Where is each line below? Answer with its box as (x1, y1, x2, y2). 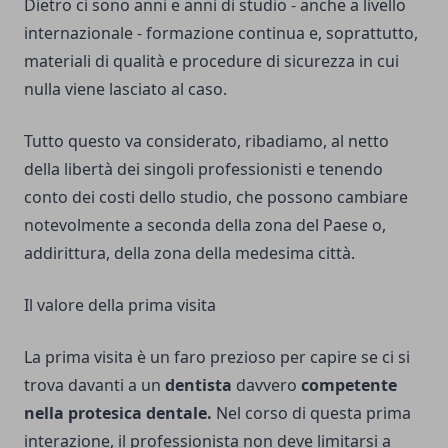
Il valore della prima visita (24, 294, 216, 317)
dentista (165, 374, 236, 397)
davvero (236, 374, 301, 397)
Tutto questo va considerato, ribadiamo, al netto (24, 130, 389, 153)
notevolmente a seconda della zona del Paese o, (24, 214, 386, 237)
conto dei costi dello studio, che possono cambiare (24, 186, 408, 209)
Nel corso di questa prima (212, 402, 411, 425)
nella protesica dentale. (24, 402, 212, 425)
